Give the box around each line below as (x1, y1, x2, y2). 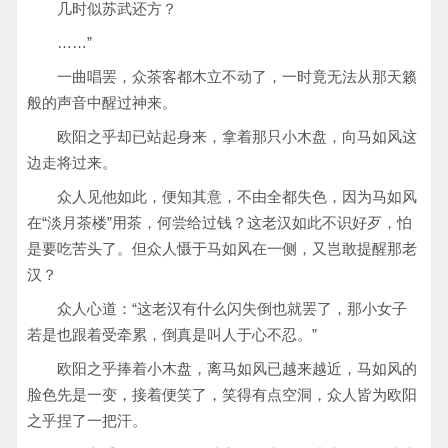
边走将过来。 (27, 154, 117, 171)
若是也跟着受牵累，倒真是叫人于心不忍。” (27, 326, 317, 343)
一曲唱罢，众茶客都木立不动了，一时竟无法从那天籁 (57, 68, 417, 85)
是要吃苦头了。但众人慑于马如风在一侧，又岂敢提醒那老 (27, 240, 417, 257)
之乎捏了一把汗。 (27, 412, 147, 429)
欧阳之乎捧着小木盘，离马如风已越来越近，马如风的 (57, 360, 417, 377)
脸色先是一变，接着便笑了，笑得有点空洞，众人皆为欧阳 (27, 386, 417, 403)
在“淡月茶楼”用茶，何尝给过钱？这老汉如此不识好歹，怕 (27, 214, 412, 231)
